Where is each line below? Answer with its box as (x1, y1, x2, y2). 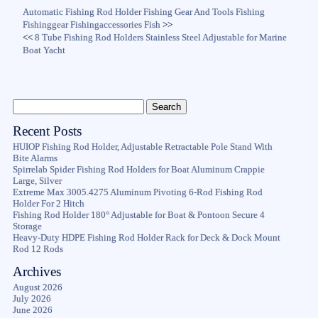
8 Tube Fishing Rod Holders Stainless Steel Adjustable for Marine (35, 32, 287, 43)
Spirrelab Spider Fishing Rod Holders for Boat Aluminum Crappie (12, 164, 265, 175)
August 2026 (12, 282, 62, 292)
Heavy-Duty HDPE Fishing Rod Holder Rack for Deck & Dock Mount (12, 232, 280, 243)
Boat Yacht (23, 45, 66, 55)
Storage (12, 221, 42, 231)
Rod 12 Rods (12, 243, 63, 254)
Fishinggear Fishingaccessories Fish (23, 19, 161, 30)
